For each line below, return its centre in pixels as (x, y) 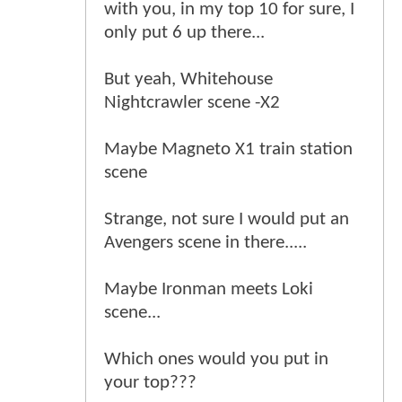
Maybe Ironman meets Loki (209, 290)
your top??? (150, 383)
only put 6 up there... (184, 33)
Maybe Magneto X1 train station (228, 150)
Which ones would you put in (216, 360)
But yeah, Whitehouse (188, 80)
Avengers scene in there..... (205, 243)
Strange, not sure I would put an (227, 220)
